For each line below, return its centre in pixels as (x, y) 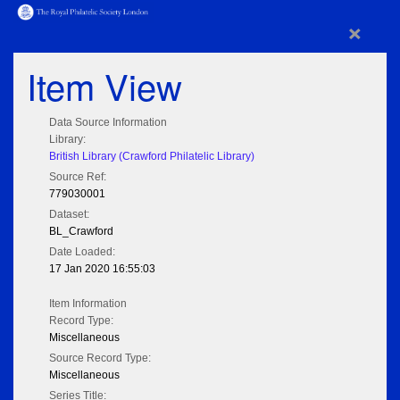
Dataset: (69, 215)
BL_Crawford (81, 232)
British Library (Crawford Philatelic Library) (152, 157)
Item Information (88, 304)
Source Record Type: (100, 358)
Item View (104, 86)
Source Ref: (78, 177)
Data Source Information (108, 123)
